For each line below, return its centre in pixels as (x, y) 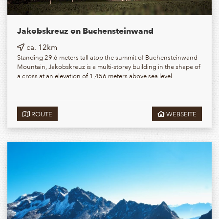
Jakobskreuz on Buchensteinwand (85, 31)
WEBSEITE (181, 114)
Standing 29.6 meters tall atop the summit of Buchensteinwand (107, 57)
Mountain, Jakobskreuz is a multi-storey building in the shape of (109, 66)
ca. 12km (41, 47)
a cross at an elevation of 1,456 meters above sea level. (95, 76)
